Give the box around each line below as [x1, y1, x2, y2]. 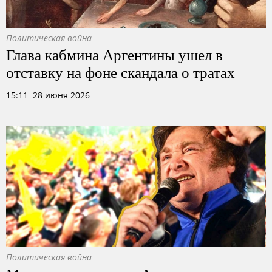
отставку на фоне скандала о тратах [6, 61, 235, 82]
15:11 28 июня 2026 [6, 89, 90, 101]
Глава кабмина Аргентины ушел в [6, 44, 223, 64]
